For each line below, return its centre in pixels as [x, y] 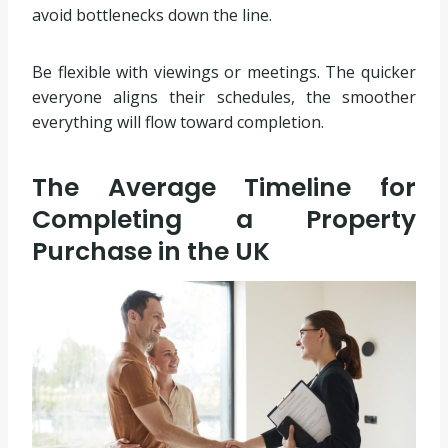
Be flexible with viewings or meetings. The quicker [224, 71]
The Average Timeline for [224, 188]
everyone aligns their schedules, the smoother [224, 96]
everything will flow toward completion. [178, 121]
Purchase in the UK [151, 252]
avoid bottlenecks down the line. [152, 14]
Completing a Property [224, 220]
